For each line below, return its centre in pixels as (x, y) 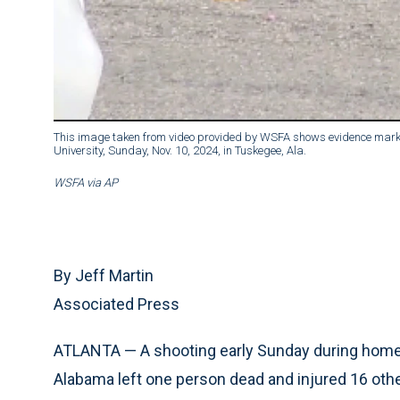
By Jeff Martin (104, 276)
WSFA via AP (86, 183)
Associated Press (117, 304)
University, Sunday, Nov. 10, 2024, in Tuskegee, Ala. (180, 151)
